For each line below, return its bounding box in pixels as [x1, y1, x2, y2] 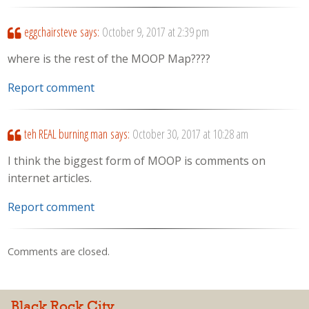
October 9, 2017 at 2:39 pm [101, 23, 209, 41]
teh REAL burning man [23, 126, 108, 143]
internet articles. [8, 170, 92, 186]
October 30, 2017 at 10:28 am [132, 126, 248, 143]
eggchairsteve [23, 23, 77, 41]
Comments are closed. [8, 244, 110, 258]
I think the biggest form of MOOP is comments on [8, 152, 266, 168]
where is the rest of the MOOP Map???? [8, 50, 211, 66]
